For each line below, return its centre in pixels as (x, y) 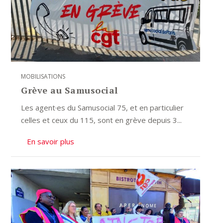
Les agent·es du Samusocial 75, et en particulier (103, 107)
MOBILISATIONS (43, 76)
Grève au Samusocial (69, 90)
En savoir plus (51, 141)
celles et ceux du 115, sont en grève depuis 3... (102, 120)
